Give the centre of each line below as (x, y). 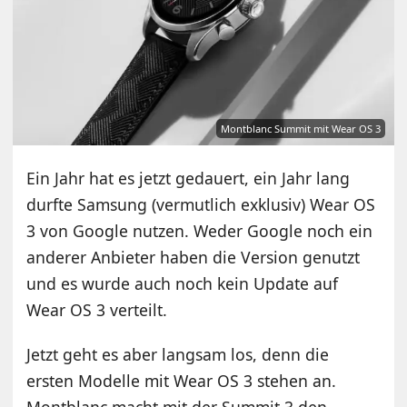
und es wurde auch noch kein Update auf (183, 283)
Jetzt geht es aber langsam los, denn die (178, 354)
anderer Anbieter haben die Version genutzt (194, 257)
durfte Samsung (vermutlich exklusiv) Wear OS (201, 204)
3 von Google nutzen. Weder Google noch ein (200, 230)
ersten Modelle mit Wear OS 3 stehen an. (182, 380)
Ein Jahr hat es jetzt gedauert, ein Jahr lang (189, 178)
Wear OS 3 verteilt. (97, 309)
